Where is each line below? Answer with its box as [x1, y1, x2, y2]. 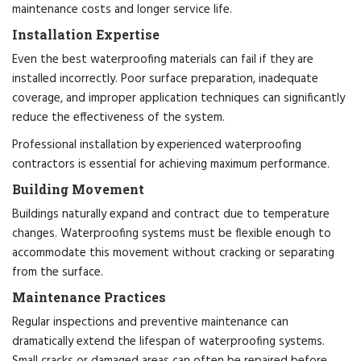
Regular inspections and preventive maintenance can [12, 312, 288, 332]
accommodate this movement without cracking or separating [12, 243, 334, 263]
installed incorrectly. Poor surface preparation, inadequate [12, 68, 318, 89]
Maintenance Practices [12, 288, 166, 305]
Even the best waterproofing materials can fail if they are [12, 49, 313, 69]
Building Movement [12, 180, 144, 197]
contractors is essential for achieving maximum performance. [12, 154, 330, 174]
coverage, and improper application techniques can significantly [12, 88, 345, 108]
